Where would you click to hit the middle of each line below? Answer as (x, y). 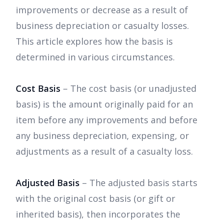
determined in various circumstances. (95, 57)
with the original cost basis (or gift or (96, 199)
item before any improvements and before (107, 120)
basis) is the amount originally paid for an (104, 104)
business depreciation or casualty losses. (102, 26)
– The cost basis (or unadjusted (128, 89)
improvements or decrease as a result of (102, 10)
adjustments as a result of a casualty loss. (104, 151)
